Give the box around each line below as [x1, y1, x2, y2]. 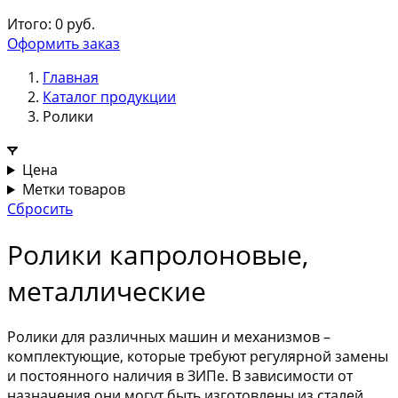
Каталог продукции [43, 87, 176, 107]
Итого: [7, 14, 52, 34]
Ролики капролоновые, [7, 236, 308, 274]
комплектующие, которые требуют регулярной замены [7, 346, 388, 367]
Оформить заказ [7, 34, 120, 53]
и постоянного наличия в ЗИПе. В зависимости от [7, 366, 353, 386]
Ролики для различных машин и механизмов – [7, 327, 330, 347]
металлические [7, 273, 206, 310]
